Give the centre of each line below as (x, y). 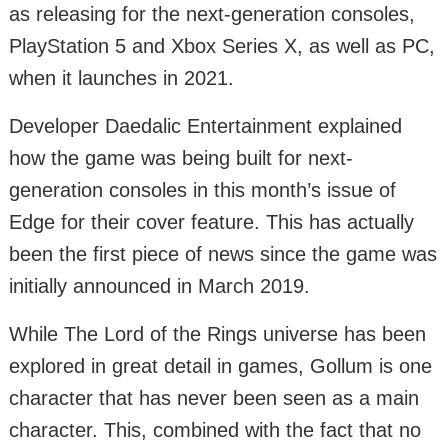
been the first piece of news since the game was (223, 254)
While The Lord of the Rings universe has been (217, 334)
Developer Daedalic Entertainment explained (205, 126)
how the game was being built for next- (181, 158)
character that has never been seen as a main (214, 398)
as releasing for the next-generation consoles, (212, 14)
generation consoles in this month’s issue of (202, 190)
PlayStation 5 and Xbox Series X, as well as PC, (222, 46)
